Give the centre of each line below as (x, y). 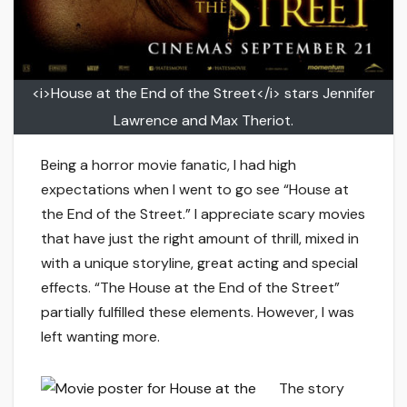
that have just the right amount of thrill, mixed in (200, 239)
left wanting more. (100, 337)
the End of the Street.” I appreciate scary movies (203, 214)
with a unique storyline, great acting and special (199, 263)
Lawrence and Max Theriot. (203, 121)
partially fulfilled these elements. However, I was (198, 313)
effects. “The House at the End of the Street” (190, 288)
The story (312, 389)
